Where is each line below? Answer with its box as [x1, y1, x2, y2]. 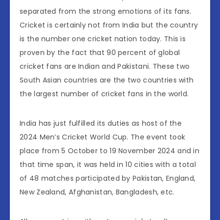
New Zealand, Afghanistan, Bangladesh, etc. [20, 187, 175, 197]
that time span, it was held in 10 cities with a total [20, 160, 196, 170]
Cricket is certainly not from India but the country [20, 20, 198, 30]
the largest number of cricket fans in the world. [20, 89, 189, 99]
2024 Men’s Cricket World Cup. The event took [20, 132, 186, 142]
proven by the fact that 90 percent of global [20, 48, 180, 58]
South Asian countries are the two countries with [20, 75, 194, 85]
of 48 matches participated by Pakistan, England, [20, 173, 196, 184]
